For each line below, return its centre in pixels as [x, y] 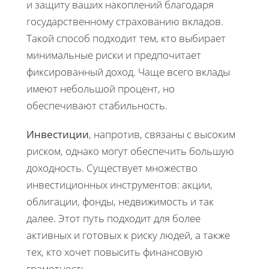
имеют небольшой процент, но [101, 88]
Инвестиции [58, 134]
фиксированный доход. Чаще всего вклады [128, 71]
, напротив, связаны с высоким [162, 134]
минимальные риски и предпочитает [114, 55]
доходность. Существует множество [112, 168]
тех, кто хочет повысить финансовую [115, 252]
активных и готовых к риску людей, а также [128, 235]
